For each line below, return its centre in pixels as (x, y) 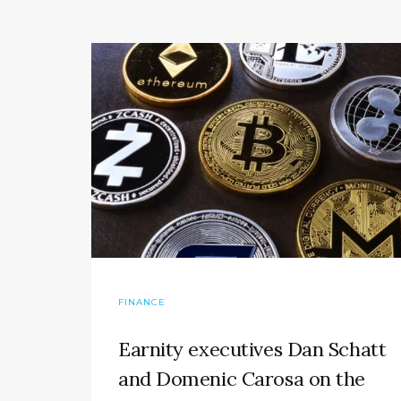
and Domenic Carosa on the (242, 379)
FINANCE (142, 303)
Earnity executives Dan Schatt (252, 350)
